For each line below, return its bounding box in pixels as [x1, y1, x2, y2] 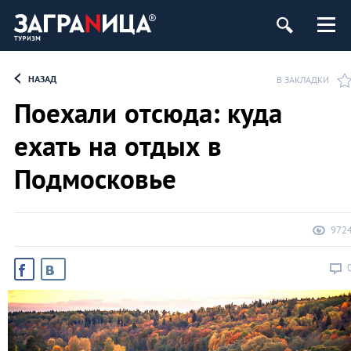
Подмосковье [14, 161, 176, 197]
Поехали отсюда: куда [14, 95, 282, 131]
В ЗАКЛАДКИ [277, 74, 329, 85]
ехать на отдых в [14, 128, 222, 164]
